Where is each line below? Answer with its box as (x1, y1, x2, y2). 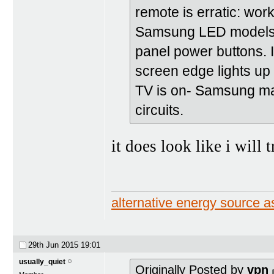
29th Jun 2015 (28, 240, 81, 250)
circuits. (135, 102, 183, 119)
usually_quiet (19, 257, 65, 266)
